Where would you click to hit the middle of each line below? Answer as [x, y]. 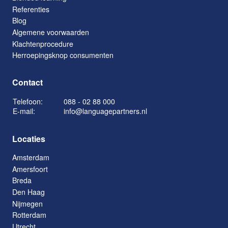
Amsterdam [31, 158]
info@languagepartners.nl [105, 111]
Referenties [31, 9]
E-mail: [24, 111]
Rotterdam [29, 215]
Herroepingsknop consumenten [63, 55]
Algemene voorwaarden [51, 32]
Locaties [29, 139]
